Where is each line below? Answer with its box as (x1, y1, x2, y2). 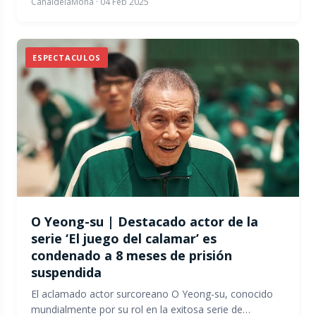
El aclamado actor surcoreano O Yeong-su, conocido (31, 287, 273, 301)
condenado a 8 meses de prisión (31, 247, 232, 265)
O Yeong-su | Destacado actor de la (31, 213, 258, 231)
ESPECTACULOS (32, 51, 101, 63)
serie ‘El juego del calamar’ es (31, 230, 217, 248)
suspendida (31, 264, 102, 281)
